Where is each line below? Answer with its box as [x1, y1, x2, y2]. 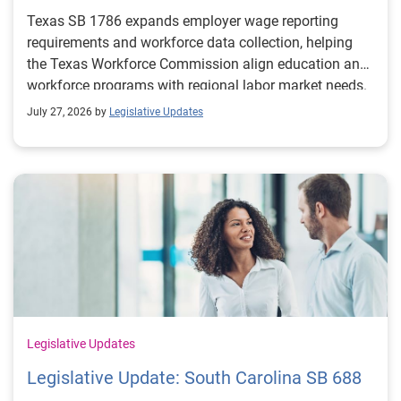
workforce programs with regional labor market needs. [27, 77, 367, 95]
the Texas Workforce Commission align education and [27, 55, 368, 73]
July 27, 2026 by [27, 106, 107, 119]
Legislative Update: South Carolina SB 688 [27, 367, 362, 389]
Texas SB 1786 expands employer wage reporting [27, 13, 338, 30]
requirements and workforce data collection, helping [27, 34, 353, 52]
